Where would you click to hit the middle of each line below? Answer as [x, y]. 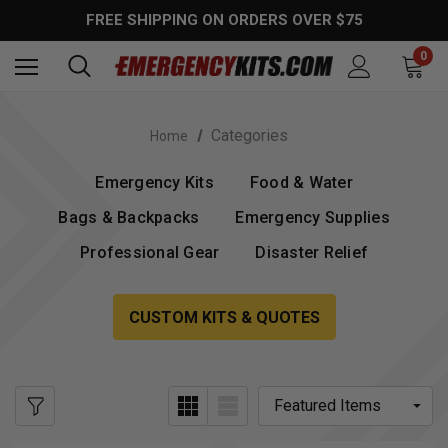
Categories [250, 135]
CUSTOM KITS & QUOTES [224, 317]
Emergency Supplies [312, 217]
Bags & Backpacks [129, 217]
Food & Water [301, 182]
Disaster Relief [311, 252]
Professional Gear [150, 252]
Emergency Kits [154, 182]
